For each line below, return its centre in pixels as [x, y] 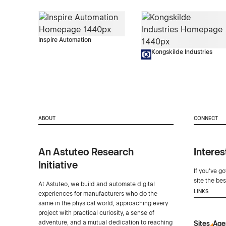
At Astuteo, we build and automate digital [96, 184]
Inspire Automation [65, 40]
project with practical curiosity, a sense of [96, 213]
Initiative [58, 165]
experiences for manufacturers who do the [98, 193]
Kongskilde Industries [182, 52]
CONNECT [206, 118]
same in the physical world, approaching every [103, 203]
